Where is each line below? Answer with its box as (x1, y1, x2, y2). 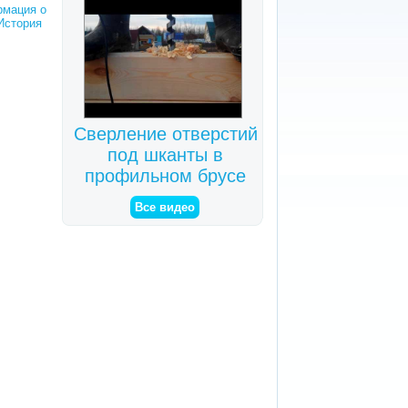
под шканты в (107, 145, 224, 165)
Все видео (134, 200, 195, 214)
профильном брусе (85, 166, 247, 186)
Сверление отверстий (73, 124, 258, 144)
